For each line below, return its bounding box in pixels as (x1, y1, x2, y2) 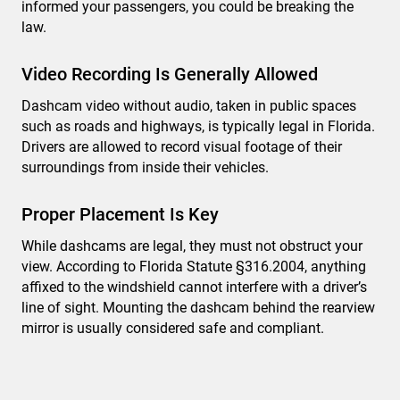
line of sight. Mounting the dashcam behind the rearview (21, 299, 375, 316)
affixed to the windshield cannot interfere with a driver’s (21, 279, 367, 296)
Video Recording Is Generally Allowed (21, 63, 318, 85)
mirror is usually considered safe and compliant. (21, 320, 324, 337)
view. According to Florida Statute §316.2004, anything (21, 258, 366, 275)
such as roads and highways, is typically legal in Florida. (21, 118, 375, 135)
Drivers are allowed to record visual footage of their (21, 138, 342, 155)
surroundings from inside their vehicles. (21, 159, 269, 176)
